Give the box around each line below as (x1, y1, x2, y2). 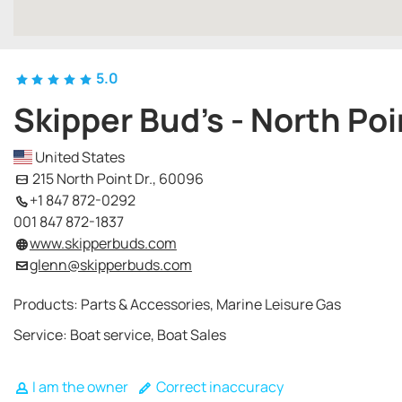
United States (32, 147, 126, 167)
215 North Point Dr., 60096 (29, 169, 204, 188)
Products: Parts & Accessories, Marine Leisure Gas (13, 294, 341, 314)
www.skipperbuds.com (29, 233, 177, 253)
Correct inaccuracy (153, 377, 284, 397)
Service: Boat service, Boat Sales (13, 325, 226, 345)
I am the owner (29, 377, 128, 397)
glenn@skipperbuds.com (29, 255, 192, 275)
